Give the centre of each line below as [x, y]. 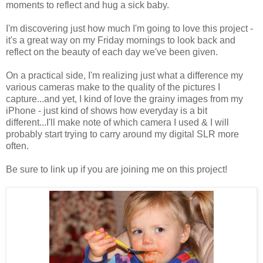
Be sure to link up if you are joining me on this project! [117, 169]
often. [17, 146]
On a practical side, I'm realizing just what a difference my [124, 75]
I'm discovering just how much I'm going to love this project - [129, 28]
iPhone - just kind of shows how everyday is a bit [107, 110]
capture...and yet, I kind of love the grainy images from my [124, 99]
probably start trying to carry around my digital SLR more [122, 134]
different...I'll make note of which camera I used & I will [117, 122]
